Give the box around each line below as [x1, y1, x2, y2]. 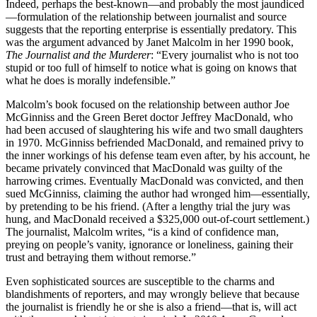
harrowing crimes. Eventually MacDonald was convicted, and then [6, 174, 304, 187]
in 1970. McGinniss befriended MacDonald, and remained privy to [6, 136, 304, 149]
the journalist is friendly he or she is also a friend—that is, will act [6, 300, 296, 313]
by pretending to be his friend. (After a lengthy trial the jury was [6, 200, 290, 212]
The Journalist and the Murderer [6, 48, 151, 61]
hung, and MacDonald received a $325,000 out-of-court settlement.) [6, 212, 309, 225]
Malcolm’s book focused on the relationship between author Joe [6, 98, 289, 110]
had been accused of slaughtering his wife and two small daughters [6, 123, 303, 136]
